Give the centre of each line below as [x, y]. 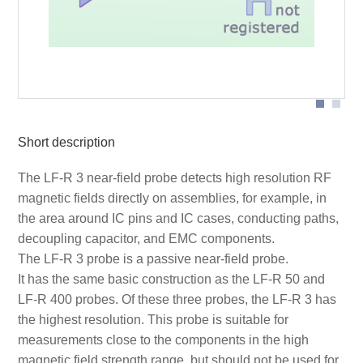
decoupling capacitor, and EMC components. [146, 239]
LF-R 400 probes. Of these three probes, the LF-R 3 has [177, 300]
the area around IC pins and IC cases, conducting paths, [178, 219]
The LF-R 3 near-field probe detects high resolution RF [174, 178]
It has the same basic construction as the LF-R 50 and [171, 280]
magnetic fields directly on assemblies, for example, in [172, 199]
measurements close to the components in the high [163, 340]
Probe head [66, 71]
